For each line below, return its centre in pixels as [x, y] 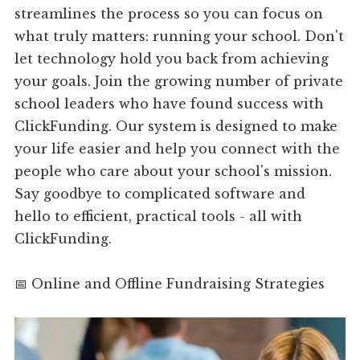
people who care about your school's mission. [174, 172]
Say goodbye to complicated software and [160, 194]
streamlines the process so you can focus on [169, 14]
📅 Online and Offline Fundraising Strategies [170, 284]
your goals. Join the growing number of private [179, 82]
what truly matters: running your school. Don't [180, 37]
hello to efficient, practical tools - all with [159, 217]
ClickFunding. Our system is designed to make [176, 127]
